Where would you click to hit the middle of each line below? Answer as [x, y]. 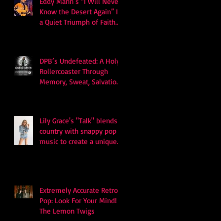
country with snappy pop [78, 131]
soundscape [58, 151]
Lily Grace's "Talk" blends [78, 120]
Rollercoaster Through [74, 71]
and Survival [58, 92]
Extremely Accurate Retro [79, 190]
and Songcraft [61, 32]
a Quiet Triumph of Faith [77, 22]
